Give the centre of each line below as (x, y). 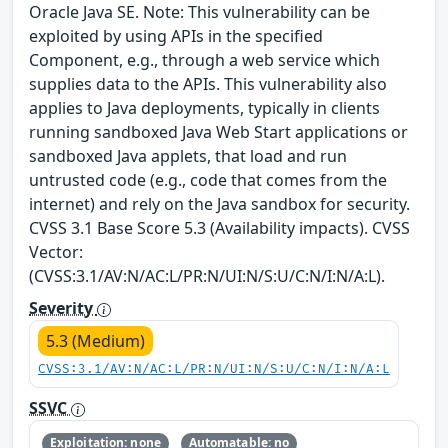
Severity (63, 308)
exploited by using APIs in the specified (176, 36)
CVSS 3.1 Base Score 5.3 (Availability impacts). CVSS (219, 228)
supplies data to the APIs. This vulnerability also (208, 84)
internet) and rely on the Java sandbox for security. (219, 204)
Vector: (56, 252)
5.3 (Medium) (95, 341)
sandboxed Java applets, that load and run (188, 156)
